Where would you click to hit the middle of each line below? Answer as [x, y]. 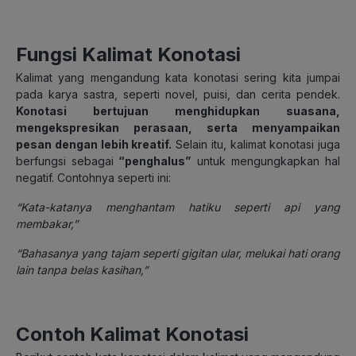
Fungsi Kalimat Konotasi [128, 54]
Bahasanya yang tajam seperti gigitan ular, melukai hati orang [180, 253]
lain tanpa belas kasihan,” [82, 269]
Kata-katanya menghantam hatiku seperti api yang [180, 207]
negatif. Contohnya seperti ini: [93, 177]
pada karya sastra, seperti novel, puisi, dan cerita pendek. [178, 94]
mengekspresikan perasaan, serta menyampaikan [178, 127]
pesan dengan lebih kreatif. [94, 144]
